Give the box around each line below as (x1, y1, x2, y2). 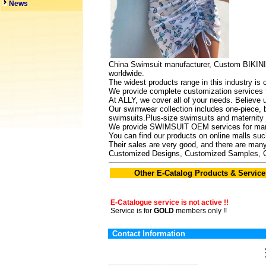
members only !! (174, 207, 227, 215)
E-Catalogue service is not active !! (110, 198, 229, 207)
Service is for (110, 207, 154, 215)
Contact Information (112, 229, 185, 238)
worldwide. (109, 69, 144, 78)
